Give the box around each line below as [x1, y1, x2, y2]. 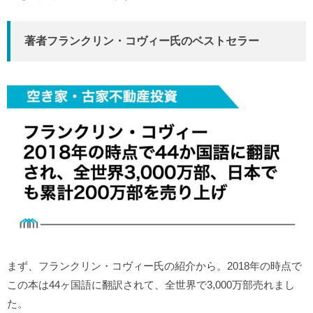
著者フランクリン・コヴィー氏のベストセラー [24, 34, 259, 47]
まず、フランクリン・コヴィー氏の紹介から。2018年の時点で [7, 260, 302, 272]
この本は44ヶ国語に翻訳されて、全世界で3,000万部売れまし [7, 279, 295, 291]
